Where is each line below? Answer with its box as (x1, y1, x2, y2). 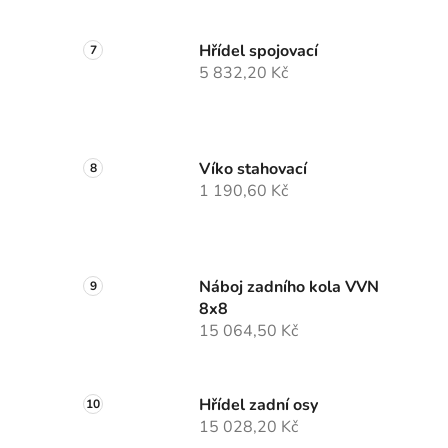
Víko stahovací (199, 158, 307, 181)
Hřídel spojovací (199, 40, 318, 63)
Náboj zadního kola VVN (199, 276, 379, 299)
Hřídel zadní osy (199, 394, 318, 417)
